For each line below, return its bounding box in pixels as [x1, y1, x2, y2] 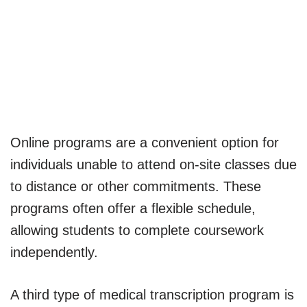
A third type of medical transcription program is [10, 286, 294, 302]
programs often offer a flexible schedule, [10, 200, 256, 216]
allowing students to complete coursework [10, 222, 264, 238]
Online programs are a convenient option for [10, 134, 279, 150]
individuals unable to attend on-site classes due [10, 156, 297, 172]
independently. [10, 244, 98, 260]
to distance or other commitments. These [10, 178, 261, 194]
